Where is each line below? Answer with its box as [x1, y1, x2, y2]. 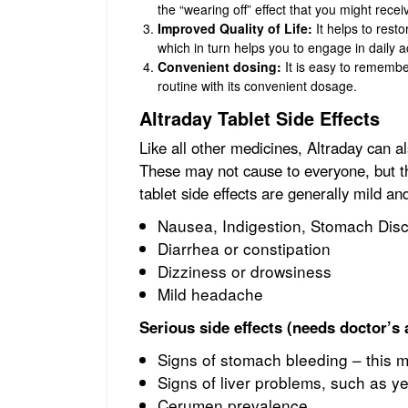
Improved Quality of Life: [158, 18, 312, 37]
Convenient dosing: [158, 56, 281, 76]
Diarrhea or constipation [158, 236, 331, 260]
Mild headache [158, 281, 263, 305]
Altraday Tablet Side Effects [139, 104, 385, 131]
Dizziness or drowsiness [158, 259, 331, 282]
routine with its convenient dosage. [158, 76, 357, 95]
